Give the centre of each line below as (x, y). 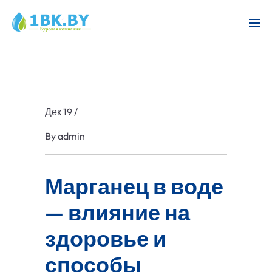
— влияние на (117, 212)
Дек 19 (59, 112)
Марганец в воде (134, 186)
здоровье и (106, 239)
